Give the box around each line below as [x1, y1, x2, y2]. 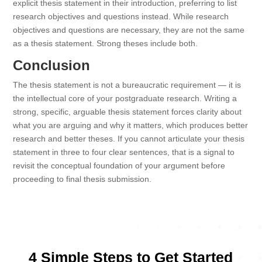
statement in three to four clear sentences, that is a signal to [13, 147, 235, 157]
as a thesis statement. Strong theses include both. [13, 39, 198, 48]
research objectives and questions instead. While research [13, 12, 229, 21]
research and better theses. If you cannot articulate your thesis [13, 134, 245, 143]
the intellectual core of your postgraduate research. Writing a [13, 94, 237, 103]
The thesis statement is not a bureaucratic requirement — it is [13, 80, 242, 89]
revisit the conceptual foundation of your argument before [13, 161, 226, 170]
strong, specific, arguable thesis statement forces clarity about [13, 107, 242, 116]
